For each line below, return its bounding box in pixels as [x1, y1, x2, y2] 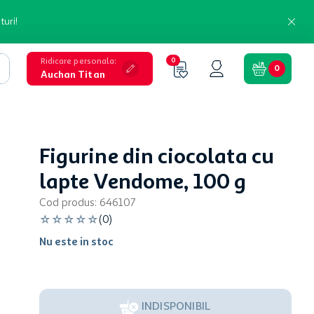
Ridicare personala [40, 57, 115, 66]
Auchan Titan [40, 69, 105, 80]
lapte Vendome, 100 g [39, 172, 247, 193]
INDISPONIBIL [141, 301, 211, 313]
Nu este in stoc [39, 238, 113, 248]
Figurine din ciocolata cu [39, 147, 274, 168]
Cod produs [39, 198, 95, 209]
